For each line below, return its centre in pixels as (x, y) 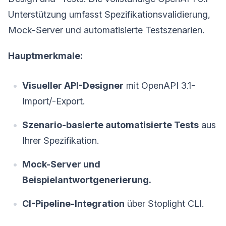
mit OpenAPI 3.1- (159, 86)
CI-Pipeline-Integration (73, 204)
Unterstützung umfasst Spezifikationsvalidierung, (109, 15)
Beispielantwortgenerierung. (87, 180)
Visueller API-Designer (73, 86)
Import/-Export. (53, 101)
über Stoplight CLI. (164, 204)
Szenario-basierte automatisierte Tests (110, 125)
